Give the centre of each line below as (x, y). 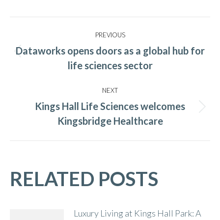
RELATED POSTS (84, 179)
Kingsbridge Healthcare (110, 121)
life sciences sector (110, 65)
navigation (48, 49)
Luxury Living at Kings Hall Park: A (137, 213)
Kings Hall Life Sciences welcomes (110, 106)
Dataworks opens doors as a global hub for (110, 51)
